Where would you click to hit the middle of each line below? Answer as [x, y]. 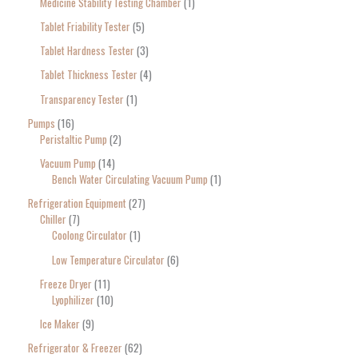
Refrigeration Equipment [77, 203]
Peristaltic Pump [74, 139]
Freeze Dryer [66, 283]
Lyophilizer [73, 299]
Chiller [53, 219]
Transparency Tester [82, 99]
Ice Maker [60, 324]
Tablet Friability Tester [85, 26]
